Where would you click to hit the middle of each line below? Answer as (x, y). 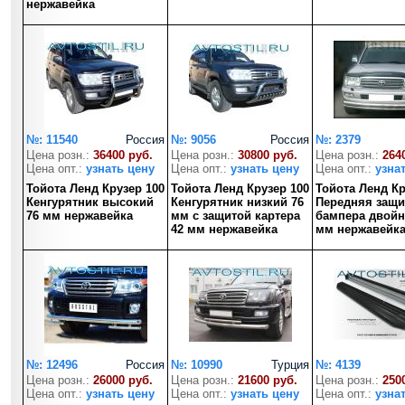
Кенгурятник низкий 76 (237, 202)
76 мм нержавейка (80, 216)
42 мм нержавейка (224, 229)
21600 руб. (268, 380)
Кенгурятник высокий (90, 202)
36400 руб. (123, 155)
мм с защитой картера (235, 216)
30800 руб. (268, 155)
